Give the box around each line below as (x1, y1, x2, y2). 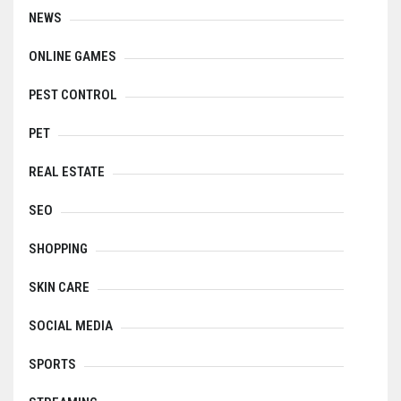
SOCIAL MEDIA (29, 318, 113, 335)
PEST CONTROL (29, 87, 117, 104)
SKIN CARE (29, 279, 90, 296)
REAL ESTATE (29, 164, 105, 181)
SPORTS (29, 356, 76, 373)
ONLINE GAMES (29, 48, 116, 65)
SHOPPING (29, 241, 88, 258)
